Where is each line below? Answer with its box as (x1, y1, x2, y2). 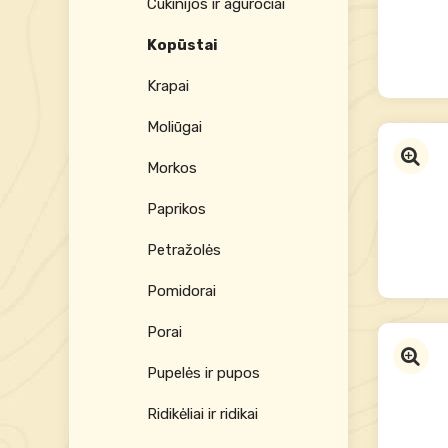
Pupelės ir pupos (146, 364, 260, 382)
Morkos (146, 159, 197, 177)
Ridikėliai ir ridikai (146, 405, 258, 423)
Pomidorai (146, 282, 216, 300)
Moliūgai (146, 118, 202, 136)
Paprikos (146, 200, 206, 218)
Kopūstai (146, 36, 218, 54)
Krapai (146, 77, 189, 95)
